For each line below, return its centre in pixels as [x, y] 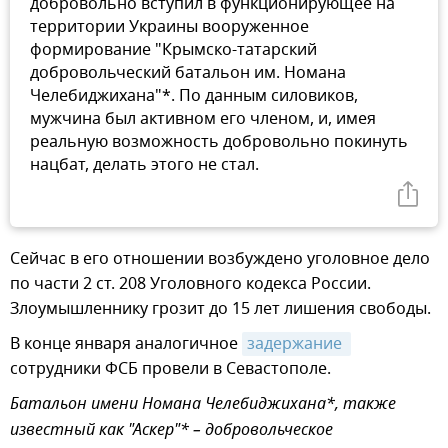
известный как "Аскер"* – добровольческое [171, 430]
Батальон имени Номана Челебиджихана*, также [203, 404]
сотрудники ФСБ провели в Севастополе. [170, 368]
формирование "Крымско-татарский [173, 49]
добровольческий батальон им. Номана [188, 72]
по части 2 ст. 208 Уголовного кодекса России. [190, 283]
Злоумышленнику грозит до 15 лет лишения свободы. [220, 308]
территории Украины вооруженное [169, 26]
